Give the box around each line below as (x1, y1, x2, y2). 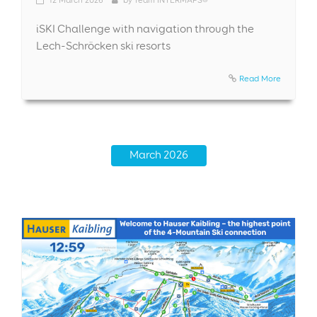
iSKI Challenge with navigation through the (36, 21, 254, 35)
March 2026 (129, 147, 188, 161)
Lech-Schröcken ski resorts (36, 38, 171, 52)
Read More (239, 72, 281, 83)
